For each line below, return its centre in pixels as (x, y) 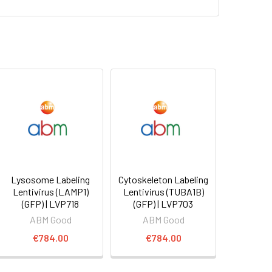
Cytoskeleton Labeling (164, 179)
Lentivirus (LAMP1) (50, 191)
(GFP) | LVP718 (51, 203)
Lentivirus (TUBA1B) (163, 191)
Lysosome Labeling (51, 179)
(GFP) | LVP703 (164, 203)
